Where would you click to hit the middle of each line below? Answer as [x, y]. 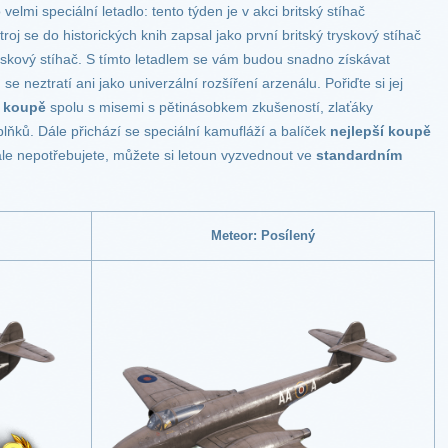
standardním [359, 155]
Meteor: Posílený [263, 236]
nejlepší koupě [380, 131]
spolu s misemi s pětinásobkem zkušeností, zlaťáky [209, 107]
